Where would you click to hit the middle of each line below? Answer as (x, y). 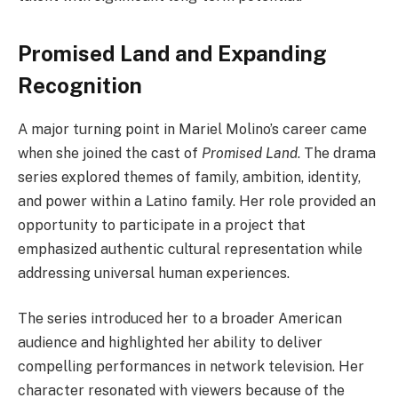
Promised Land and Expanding (172, 53)
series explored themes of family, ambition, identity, (189, 177)
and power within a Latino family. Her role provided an (197, 201)
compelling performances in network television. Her (191, 367)
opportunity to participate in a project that (162, 225)
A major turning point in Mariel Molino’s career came (192, 129)
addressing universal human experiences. (154, 273)
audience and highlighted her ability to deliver (170, 343)
